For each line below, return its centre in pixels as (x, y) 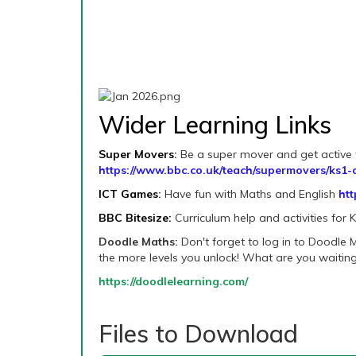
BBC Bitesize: (137, 218)
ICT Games (128, 194)
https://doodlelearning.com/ (173, 282)
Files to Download (198, 334)
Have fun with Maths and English (252, 194)
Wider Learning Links (215, 125)
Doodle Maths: (138, 242)
